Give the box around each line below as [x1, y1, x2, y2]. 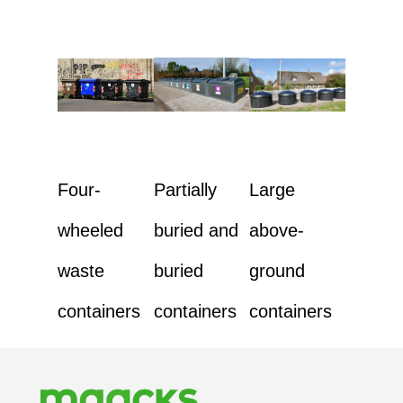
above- [249, 220, 305, 241]
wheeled [58, 220, 123, 241]
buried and [153, 220, 238, 241]
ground [249, 261, 306, 282]
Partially [153, 180, 217, 201]
